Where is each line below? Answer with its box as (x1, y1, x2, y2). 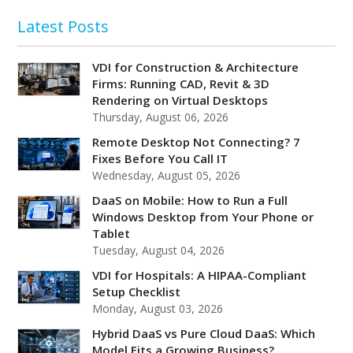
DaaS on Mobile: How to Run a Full (92, 191, 288, 208)
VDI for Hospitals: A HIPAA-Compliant (92, 266, 307, 283)
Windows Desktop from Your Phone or (92, 208, 314, 225)
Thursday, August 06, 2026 (92, 109, 229, 124)
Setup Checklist (92, 283, 181, 299)
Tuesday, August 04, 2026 (92, 242, 225, 258)
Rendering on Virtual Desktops (92, 91, 269, 108)
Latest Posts (17, 15, 110, 37)
